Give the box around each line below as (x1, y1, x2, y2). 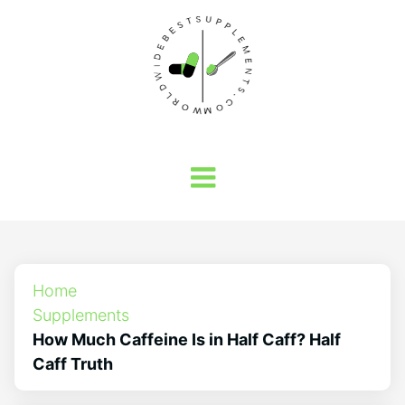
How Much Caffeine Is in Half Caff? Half (33, 330, 341, 349)
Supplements (33, 306, 129, 325)
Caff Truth (33, 354, 113, 373)
